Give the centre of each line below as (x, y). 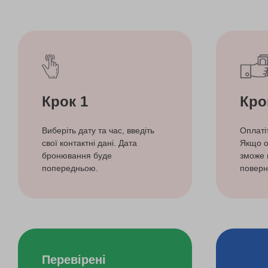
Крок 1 (65, 101)
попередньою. (70, 168)
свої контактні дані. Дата (89, 143)
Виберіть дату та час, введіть (98, 130)
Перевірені (74, 259)
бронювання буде (77, 155)
